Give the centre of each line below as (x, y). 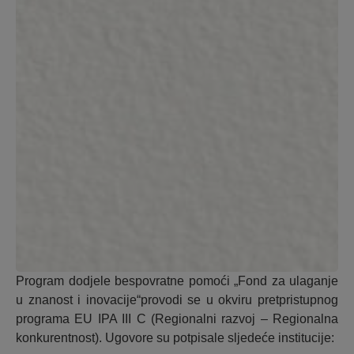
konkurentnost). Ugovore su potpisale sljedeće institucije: (175, 338)
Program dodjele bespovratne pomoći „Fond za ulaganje (177, 281)
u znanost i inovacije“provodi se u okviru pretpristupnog (177, 300)
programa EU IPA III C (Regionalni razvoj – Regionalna (177, 319)
